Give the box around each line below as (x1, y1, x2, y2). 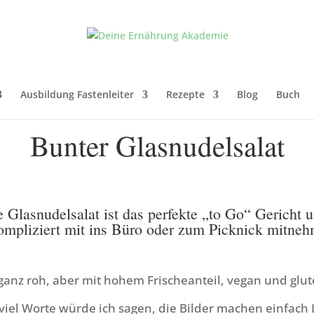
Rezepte (166, 88, 205, 101)
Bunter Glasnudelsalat (29, 126, 285, 165)
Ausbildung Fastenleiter (20, 88, 134, 101)
